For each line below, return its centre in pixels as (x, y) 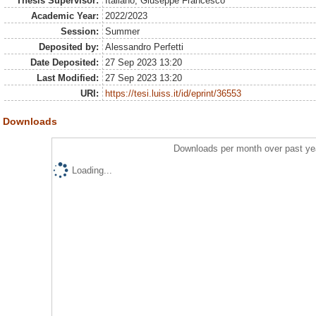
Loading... (92, 171)
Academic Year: (65, 16)
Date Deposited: (64, 63)
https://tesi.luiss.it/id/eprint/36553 (174, 94)
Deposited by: (68, 47)
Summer (123, 32)
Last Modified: (67, 78)
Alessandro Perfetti (145, 47)
